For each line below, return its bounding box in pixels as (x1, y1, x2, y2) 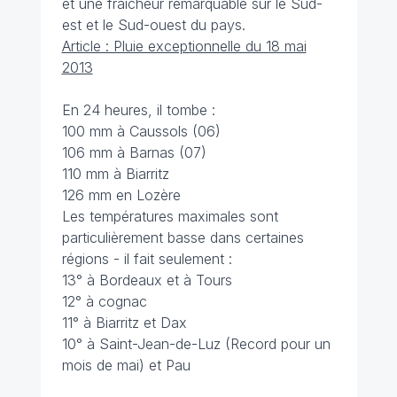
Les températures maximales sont (61, 207, 278, 226)
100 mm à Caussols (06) (61, 122, 221, 141)
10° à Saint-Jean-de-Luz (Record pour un (61, 335, 331, 354)
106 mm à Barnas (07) (61, 144, 206, 162)
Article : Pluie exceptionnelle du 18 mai (61, 37, 307, 56)
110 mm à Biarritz (61, 165, 169, 183)
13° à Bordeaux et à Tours (61, 271, 232, 290)
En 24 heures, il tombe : (61, 101, 215, 120)
